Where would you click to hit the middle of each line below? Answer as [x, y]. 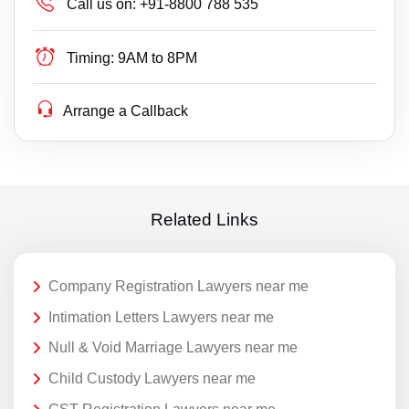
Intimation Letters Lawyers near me [161, 317]
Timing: [91, 58]
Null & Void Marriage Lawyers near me [173, 348]
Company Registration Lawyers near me [178, 287]
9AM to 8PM [158, 58]
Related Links [204, 219]
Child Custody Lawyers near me [152, 378]
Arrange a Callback [126, 111]
